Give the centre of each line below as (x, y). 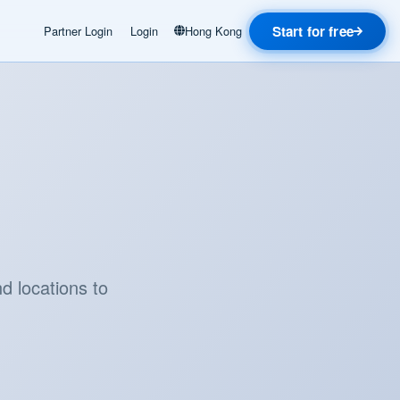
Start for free (312, 31)
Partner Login (78, 31)
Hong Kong (213, 31)
